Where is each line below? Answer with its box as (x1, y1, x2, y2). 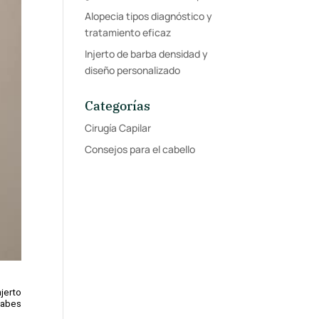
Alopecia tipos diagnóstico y (85, 9, 213, 23)
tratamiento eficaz (85, 26, 172, 39)
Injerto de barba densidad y (85, 47, 209, 61)
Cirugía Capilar (85, 121, 152, 135)
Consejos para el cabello (85, 142, 196, 156)
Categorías (85, 98, 151, 114)
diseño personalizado (85, 63, 181, 77)
